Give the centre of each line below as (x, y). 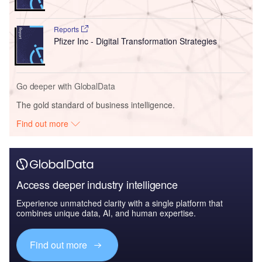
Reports (67, 29)
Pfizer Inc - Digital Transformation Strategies (135, 41)
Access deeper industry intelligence (97, 185)
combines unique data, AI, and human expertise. (106, 213)
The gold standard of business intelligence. (96, 105)
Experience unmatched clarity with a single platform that (120, 203)
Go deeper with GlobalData (66, 86)
